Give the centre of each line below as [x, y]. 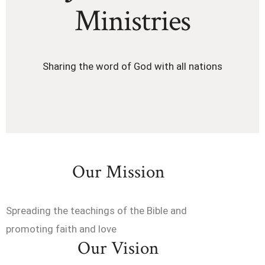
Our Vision [118, 248]
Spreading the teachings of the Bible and [96, 210]
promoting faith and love [61, 229]
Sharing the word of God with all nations [132, 67]
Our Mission [118, 172]
